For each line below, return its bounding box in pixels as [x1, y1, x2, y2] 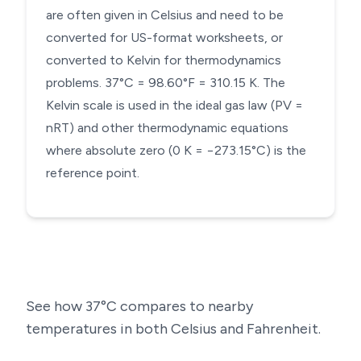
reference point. [46, 165, 139, 180]
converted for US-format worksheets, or [46, 30, 283, 45]
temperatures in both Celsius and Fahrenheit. [26, 320, 321, 338]
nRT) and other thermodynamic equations [46, 120, 288, 135]
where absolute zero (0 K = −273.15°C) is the [46, 143, 306, 158]
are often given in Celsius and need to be [46, 7, 284, 23]
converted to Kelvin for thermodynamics [46, 52, 281, 68]
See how [26, 297, 85, 315]
